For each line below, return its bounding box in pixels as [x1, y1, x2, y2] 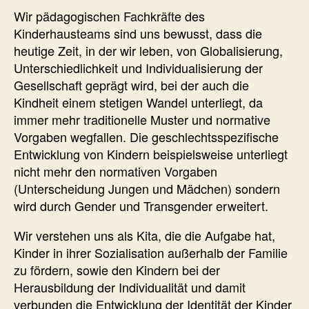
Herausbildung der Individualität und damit [14, 277, 246, 296]
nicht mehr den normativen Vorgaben [14, 161, 217, 180]
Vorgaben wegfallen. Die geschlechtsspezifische [14, 127, 279, 146]
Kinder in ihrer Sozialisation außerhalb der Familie [14, 243, 288, 261]
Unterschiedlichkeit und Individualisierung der [14, 58, 263, 77]
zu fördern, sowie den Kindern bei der [14, 260, 220, 279]
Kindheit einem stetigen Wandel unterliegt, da [14, 92, 263, 111]
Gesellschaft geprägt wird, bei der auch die [14, 75, 249, 94]
